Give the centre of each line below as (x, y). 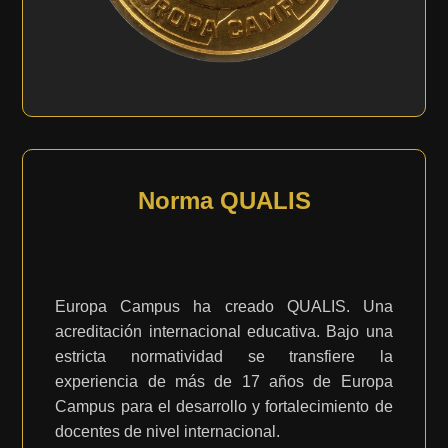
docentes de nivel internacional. (168, 431)
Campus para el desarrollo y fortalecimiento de (224, 406)
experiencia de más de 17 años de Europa (224, 381)
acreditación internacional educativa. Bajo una (224, 331)
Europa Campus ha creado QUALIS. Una (224, 306)
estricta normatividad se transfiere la (224, 356)
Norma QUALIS (224, 200)
